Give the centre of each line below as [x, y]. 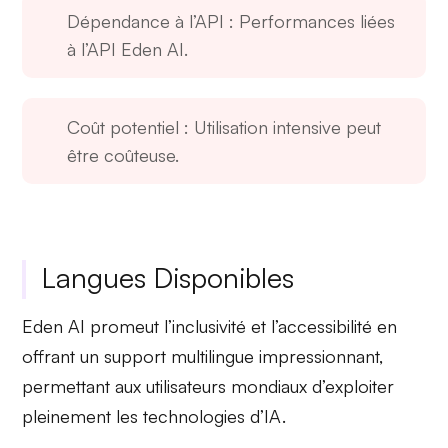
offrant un [63, 355]
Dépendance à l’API [146, 20]
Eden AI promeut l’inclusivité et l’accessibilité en [210, 325]
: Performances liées [310, 20]
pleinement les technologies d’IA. [154, 415]
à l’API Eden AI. [128, 48]
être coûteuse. [123, 154]
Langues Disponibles [168, 277]
